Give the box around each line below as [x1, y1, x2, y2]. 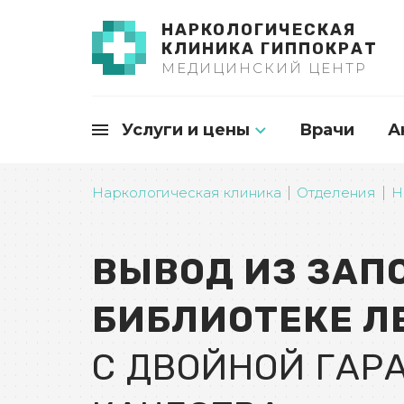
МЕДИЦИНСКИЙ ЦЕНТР [161, 60, 367, 77]
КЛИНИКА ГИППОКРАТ [161, 39, 378, 59]
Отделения [297, 184, 376, 201]
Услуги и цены [117, 119, 250, 140]
